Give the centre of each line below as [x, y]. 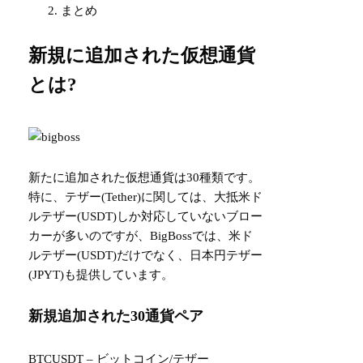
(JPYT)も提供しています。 [101, 274]
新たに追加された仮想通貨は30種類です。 [145, 177]
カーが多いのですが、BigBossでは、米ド [141, 235]
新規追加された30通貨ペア [116, 316]
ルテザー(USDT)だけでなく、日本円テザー [146, 255]
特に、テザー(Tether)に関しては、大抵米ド [146, 196]
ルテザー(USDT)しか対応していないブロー [146, 216]
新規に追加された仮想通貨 [142, 55]
